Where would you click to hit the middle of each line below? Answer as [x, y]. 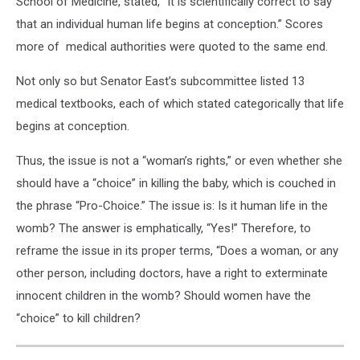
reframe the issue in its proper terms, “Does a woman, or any [177, 251]
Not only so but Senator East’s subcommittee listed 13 [160, 81]
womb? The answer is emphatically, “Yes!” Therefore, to [164, 228]
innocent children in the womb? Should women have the [164, 296]
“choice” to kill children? [78, 318]
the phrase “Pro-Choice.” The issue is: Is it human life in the [172, 206]
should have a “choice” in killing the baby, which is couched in [176, 183]
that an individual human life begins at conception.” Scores [170, 24]
